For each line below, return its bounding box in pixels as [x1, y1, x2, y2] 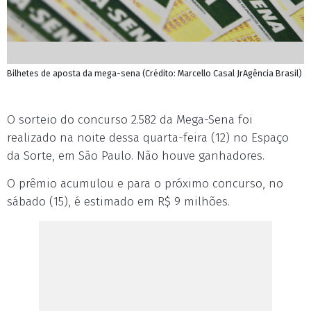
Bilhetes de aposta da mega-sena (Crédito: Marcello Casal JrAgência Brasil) [7, 68, 302, 78]
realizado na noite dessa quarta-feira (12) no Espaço [7, 131, 289, 145]
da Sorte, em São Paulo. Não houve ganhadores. [7, 149, 264, 163]
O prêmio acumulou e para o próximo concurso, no [7, 176, 283, 191]
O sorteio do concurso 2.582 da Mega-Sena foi [7, 112, 253, 127]
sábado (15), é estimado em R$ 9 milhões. [7, 194, 230, 209]
